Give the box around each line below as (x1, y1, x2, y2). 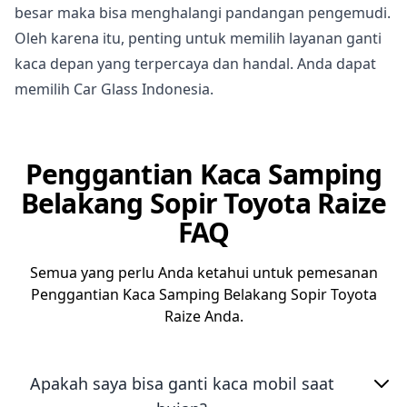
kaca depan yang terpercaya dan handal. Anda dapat (15, 54, 376, 74)
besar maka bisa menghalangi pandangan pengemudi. (15, 3, 391, 23)
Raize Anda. (164, 306, 243, 326)
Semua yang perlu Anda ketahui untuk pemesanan (29, 263, 378, 283)
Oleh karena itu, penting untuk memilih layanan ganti (15, 28, 382, 48)
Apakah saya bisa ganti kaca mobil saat (29, 372, 334, 394)
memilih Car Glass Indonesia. (15, 79, 213, 99)
